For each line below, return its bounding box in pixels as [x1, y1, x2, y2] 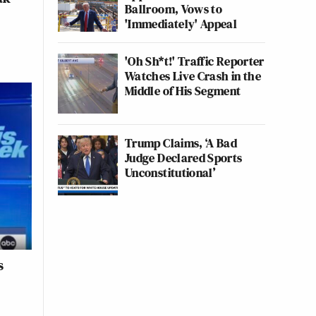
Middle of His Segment [125, 82, 241, 99]
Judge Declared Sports [125, 149, 243, 166]
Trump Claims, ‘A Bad [125, 134, 238, 152]
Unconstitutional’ [125, 164, 216, 181]
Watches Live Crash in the [125, 67, 261, 85]
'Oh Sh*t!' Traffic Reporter [125, 52, 265, 70]
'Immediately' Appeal [125, 15, 238, 32]
